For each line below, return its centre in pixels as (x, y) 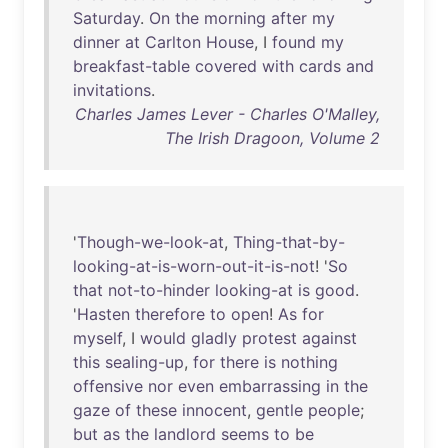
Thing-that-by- (289, 242)
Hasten (103, 314)
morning (235, 18)
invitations (112, 90)
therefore (170, 314)
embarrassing (270, 386)
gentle (279, 410)
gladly (214, 338)
